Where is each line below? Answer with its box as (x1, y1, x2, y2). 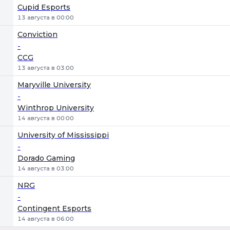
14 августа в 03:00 (17, 165, 74, 172)
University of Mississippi (17, 130, 109, 140)
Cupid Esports (17, 3, 70, 12)
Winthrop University (17, 103, 94, 112)
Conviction (17, 30, 57, 39)
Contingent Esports (17, 204, 91, 213)
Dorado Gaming (17, 154, 75, 163)
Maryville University (17, 80, 91, 89)
